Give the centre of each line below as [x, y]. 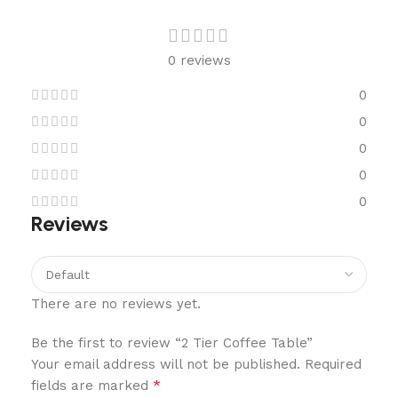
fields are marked [92, 386]
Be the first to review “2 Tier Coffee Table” [172, 343]
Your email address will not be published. [166, 364]
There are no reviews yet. [116, 304]
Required [333, 364]
